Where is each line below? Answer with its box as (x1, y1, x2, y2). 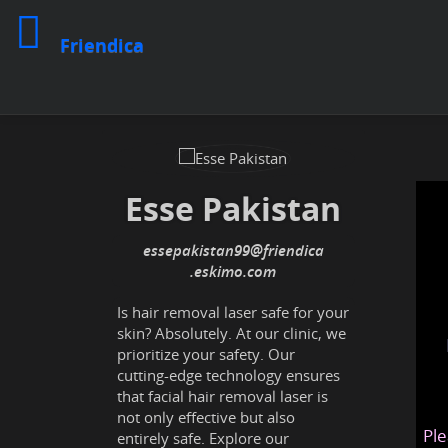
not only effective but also (117, 407, 295, 427)
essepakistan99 (142, 240, 250, 260)
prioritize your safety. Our (117, 344, 295, 364)
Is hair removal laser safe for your (117, 302, 349, 322)
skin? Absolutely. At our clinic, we (117, 323, 346, 343)
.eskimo (190, 261, 244, 281)
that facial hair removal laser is (117, 386, 328, 406)
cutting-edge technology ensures (117, 365, 340, 385)
